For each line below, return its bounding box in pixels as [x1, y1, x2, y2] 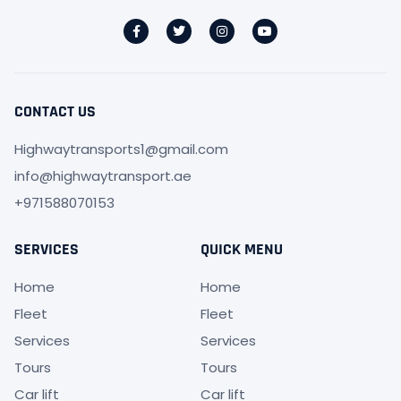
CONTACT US [14, 101, 96, 123]
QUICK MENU [200, 239, 283, 260]
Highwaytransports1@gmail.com [14, 140, 228, 159]
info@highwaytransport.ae [14, 166, 192, 186]
